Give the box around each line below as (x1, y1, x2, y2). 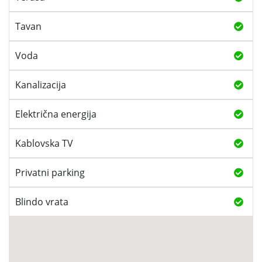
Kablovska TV (15, 136, 73, 150)
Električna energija (15, 107, 96, 120)
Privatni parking (15, 166, 85, 179)
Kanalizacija (15, 78, 66, 91)
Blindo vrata (15, 195, 68, 208)
